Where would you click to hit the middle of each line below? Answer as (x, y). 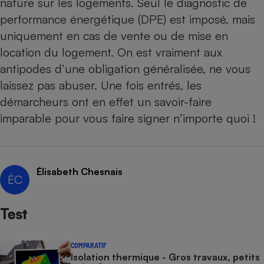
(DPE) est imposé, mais (195, 19)
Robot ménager (201, 138)
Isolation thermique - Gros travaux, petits (165, 257)
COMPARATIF (89, 245)
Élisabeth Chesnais (80, 171)
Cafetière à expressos (201, 20)
